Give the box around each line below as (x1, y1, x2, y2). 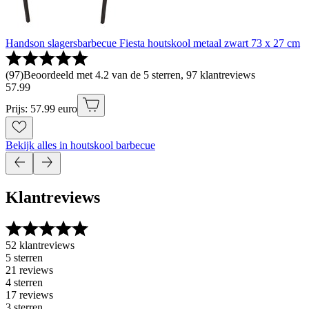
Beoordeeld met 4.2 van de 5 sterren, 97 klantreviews (23, 68, 255, 81)
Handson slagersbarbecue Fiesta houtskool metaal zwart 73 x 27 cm (6, 37, 300, 49)
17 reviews (6, 289, 53, 301)
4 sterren (6, 277, 43, 289)
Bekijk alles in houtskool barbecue (6, 139, 155, 151)
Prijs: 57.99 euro (6, 102, 77, 114)
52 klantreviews (6, 239, 74, 252)
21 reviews (6, 264, 53, 277)
